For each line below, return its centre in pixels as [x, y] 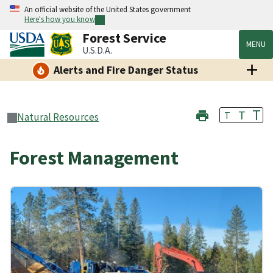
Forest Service [125, 38]
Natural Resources [58, 117]
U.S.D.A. [97, 50]
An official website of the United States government [108, 9]
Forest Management [94, 158]
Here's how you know [60, 19]
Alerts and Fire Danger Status [126, 70]
